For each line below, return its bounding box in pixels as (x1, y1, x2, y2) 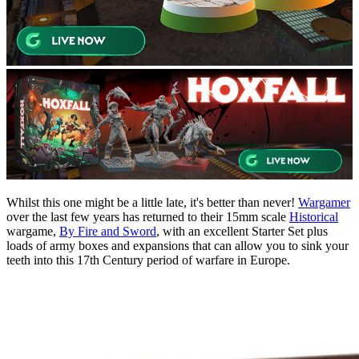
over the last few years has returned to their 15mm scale (6, 210, 289, 224)
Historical (289, 210, 338, 224)
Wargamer (298, 196, 350, 210)
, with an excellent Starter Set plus (156, 224, 328, 239)
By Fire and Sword (59, 224, 156, 239)
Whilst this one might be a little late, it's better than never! (6, 196, 298, 210)
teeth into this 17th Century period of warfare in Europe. (6, 253, 290, 268)
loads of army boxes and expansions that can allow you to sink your (6, 239, 349, 253)
